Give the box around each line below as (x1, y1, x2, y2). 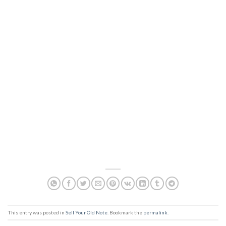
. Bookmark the (107, 209, 143, 215)
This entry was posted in (8, 209, 66, 215)
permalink (143, 209, 167, 215)
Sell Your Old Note (66, 209, 107, 215)
